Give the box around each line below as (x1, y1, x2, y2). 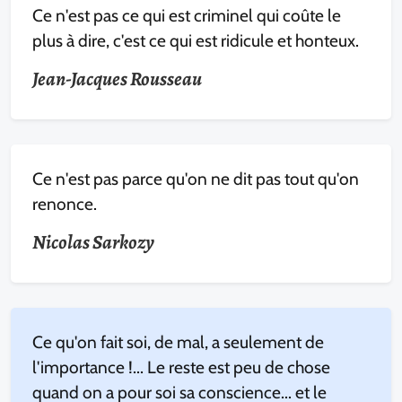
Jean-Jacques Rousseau (32, 66, 202, 92)
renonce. (32, 193, 97, 214)
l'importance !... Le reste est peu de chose (32, 356, 330, 378)
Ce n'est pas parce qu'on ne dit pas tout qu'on (32, 168, 359, 189)
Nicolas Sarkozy (32, 229, 154, 256)
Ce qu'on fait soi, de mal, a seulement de (32, 331, 324, 353)
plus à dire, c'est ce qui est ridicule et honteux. (32, 30, 359, 51)
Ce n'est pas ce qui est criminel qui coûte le (32, 4, 341, 26)
